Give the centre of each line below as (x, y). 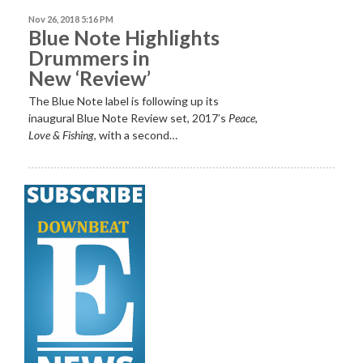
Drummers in (89, 58)
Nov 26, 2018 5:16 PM (71, 19)
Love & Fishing (61, 135)
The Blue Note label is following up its (124, 101)
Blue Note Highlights (124, 38)
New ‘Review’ (90, 78)
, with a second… (136, 135)
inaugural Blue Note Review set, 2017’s (128, 118)
